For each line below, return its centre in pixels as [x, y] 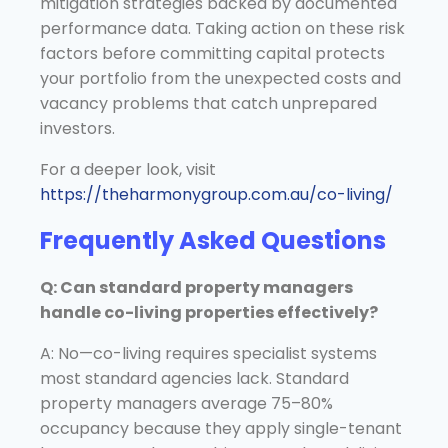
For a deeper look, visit [128, 169]
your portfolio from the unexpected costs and [220, 78]
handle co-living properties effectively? [209, 312]
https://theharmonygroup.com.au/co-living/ [216, 194]
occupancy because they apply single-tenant [221, 428]
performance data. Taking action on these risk [222, 28]
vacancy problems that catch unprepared [208, 103]
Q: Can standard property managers [196, 287]
